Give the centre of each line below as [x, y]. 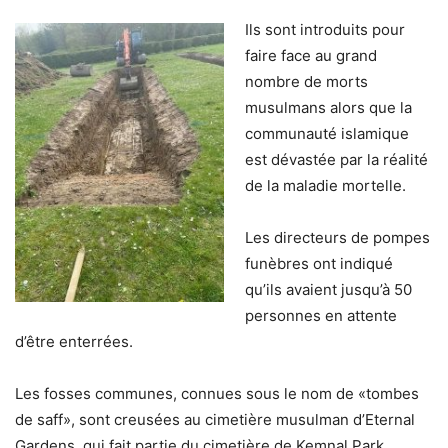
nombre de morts [306, 81]
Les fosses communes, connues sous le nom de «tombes [217, 393]
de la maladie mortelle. [325, 185]
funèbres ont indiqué [319, 263]
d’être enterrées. [76, 341]
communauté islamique [327, 133]
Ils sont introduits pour [325, 29]
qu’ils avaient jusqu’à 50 [328, 289]
